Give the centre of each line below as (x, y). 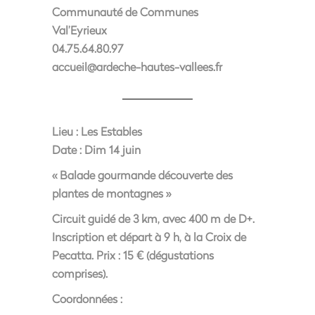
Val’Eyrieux (79, 30)
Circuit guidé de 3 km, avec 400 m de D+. (153, 218)
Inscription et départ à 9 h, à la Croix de (149, 237)
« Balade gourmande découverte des (142, 175)
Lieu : (65, 131)
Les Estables (110, 131)
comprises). (80, 273)
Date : (67, 149)
